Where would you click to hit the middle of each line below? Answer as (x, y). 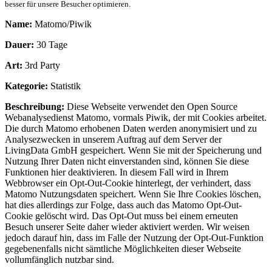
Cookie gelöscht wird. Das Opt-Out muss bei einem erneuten (121, 216)
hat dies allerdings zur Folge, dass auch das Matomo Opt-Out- (123, 205)
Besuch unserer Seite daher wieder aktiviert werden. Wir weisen (127, 227)
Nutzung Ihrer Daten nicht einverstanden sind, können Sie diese (127, 161)
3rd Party (41, 66)
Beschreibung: (35, 107)
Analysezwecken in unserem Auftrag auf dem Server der (113, 140)
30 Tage (51, 45)
